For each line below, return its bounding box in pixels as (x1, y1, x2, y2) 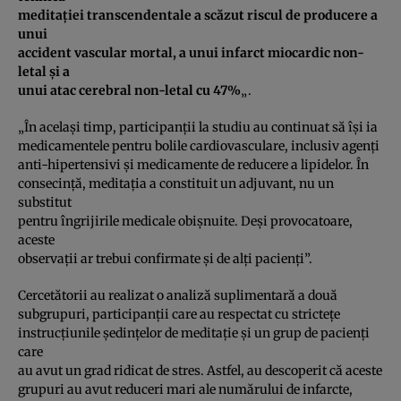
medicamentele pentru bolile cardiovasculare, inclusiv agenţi (18, 137, 380, 154)
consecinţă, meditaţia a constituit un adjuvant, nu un (18, 175, 334, 192)
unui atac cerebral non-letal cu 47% (18, 81, 241, 98)
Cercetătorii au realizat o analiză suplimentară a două (18, 286, 337, 303)
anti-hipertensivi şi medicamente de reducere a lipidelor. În (18, 156, 369, 173)
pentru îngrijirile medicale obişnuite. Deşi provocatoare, (18, 212, 353, 229)
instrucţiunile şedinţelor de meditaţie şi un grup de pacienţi (18, 324, 370, 341)
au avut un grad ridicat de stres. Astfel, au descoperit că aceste (18, 362, 382, 379)
